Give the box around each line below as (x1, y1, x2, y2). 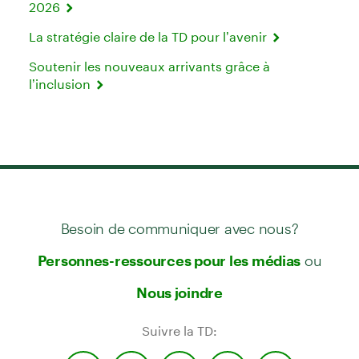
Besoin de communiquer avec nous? (60, 205, 299, 237)
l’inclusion (29, 75, 94, 91)
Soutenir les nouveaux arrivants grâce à (29, 58, 270, 74)
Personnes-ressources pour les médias (37, 251, 301, 269)
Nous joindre (136, 283, 223, 301)
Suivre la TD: (142, 322, 217, 338)
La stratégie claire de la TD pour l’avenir (29, 28, 270, 44)
